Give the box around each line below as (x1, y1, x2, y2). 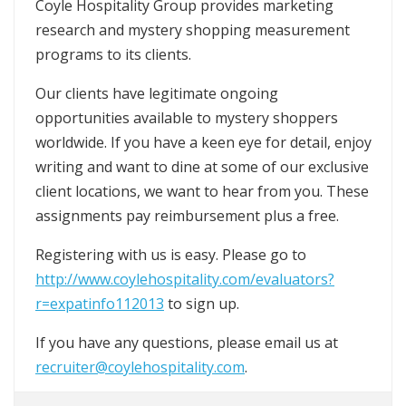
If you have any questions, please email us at (35, 333, 338, 353)
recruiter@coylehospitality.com (35, 357, 245, 377)
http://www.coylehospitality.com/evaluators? (35, 269, 334, 289)
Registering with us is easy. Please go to (35, 245, 306, 265)
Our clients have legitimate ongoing (35, 83, 278, 103)
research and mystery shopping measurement (35, 20, 350, 40)
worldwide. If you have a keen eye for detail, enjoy (35, 132, 372, 152)
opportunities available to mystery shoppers (35, 108, 338, 128)
